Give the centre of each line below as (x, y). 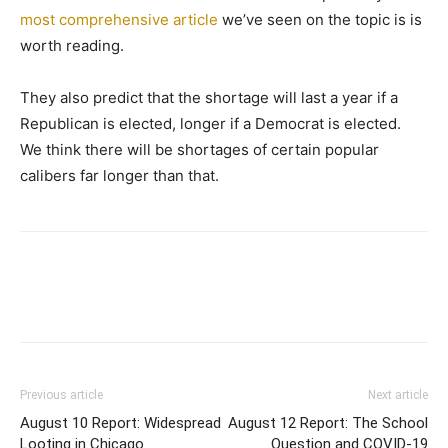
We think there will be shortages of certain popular (199, 149)
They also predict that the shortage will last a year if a (209, 97)
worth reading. (72, 45)
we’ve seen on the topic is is (320, 19)
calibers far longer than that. (119, 175)
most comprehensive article (119, 19)
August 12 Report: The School (328, 423)
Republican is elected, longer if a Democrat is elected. (212, 123)
